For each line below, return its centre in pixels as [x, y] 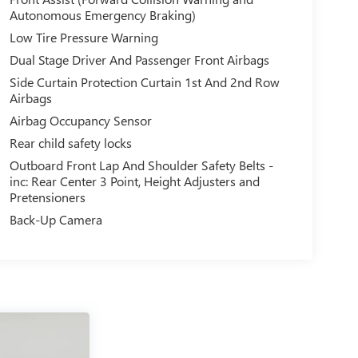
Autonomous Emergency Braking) [102, 15]
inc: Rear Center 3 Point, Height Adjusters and [134, 181]
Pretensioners [47, 197]
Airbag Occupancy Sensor [80, 121]
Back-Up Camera [56, 220]
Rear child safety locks [70, 143]
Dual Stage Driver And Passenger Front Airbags [139, 60]
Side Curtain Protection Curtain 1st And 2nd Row [144, 82]
